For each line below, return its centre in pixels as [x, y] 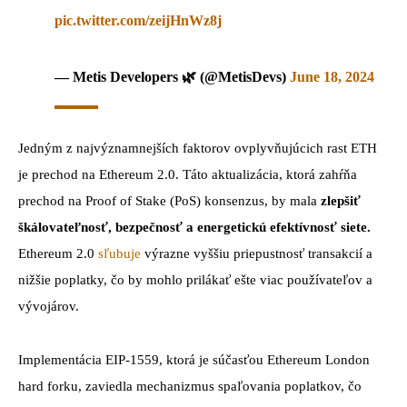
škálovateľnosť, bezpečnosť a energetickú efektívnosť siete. [194, 228]
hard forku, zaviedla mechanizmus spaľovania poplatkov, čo [190, 387]
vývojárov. [49, 307]
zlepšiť [341, 201]
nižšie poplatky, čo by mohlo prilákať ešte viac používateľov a [195, 280]
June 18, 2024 [332, 76]
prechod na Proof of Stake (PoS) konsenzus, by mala [169, 201]
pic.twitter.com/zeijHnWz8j [138, 20]
